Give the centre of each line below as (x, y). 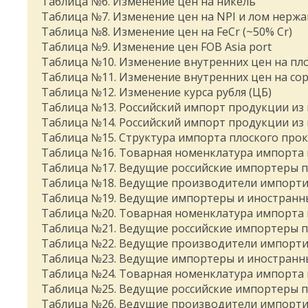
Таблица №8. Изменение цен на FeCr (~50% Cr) (167, 32)
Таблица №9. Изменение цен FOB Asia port (156, 47)
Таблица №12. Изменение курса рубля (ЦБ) (156, 92)
